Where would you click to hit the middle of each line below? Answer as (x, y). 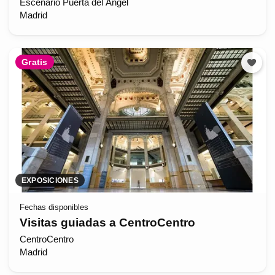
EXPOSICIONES (50, 180)
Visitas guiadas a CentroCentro (107, 222)
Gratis (35, 62)
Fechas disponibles (54, 207)
